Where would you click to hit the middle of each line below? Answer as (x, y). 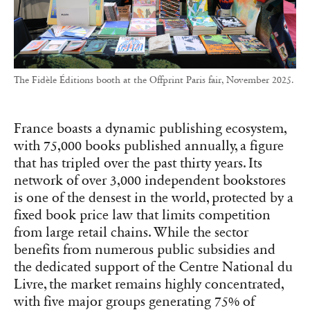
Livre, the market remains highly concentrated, (149, 285)
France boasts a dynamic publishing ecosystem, (150, 129)
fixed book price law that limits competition (142, 216)
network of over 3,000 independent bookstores (150, 181)
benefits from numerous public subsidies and (145, 250)
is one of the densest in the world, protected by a (154, 198)
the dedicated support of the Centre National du (153, 267)
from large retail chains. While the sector (131, 233)
